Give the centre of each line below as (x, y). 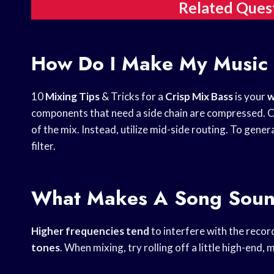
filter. (43, 146)
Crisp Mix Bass (199, 97)
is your (250, 97)
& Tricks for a (132, 97)
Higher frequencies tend (90, 231)
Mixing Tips (72, 97)
